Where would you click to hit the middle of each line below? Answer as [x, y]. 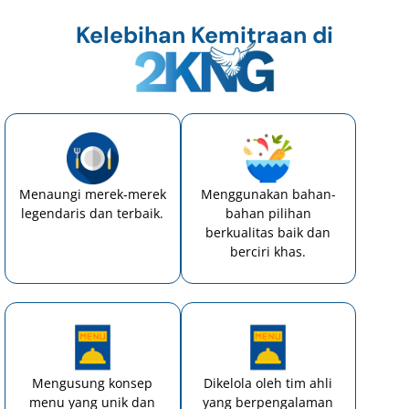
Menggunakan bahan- [268, 194]
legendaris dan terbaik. [93, 213]
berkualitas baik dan [268, 232]
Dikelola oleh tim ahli [268, 383]
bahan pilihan [268, 213]
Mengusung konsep [93, 383]
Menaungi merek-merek [92, 194]
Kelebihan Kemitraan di [204, 36]
